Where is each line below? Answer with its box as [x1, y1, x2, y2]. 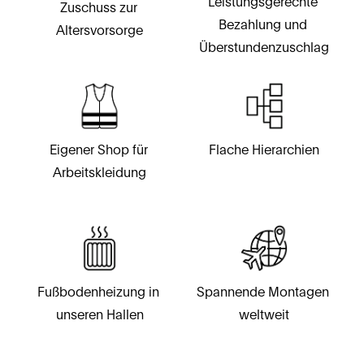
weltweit [239, 308, 290, 322]
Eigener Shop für [49, 143, 148, 157]
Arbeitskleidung [53, 166, 147, 180]
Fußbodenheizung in [37, 285, 159, 299]
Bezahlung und [218, 18, 307, 32]
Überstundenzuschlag [199, 41, 330, 54]
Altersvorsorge [56, 24, 144, 37]
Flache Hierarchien [209, 143, 320, 157]
